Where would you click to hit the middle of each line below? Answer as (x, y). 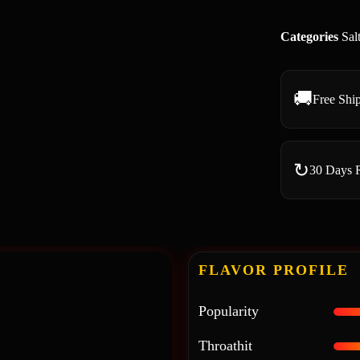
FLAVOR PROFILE (274, 270)
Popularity (229, 311)
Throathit (225, 346)
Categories (310, 37)
